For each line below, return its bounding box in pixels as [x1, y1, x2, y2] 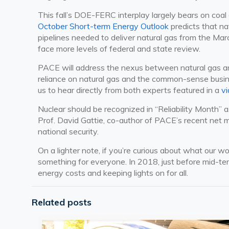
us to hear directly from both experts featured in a [38, 85, 222, 96]
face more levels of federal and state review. [38, 43, 201, 54]
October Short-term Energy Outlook [38, 21, 169, 32]
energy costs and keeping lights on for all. [38, 168, 189, 178]
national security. [38, 126, 99, 137]
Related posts [32, 196, 91, 209]
